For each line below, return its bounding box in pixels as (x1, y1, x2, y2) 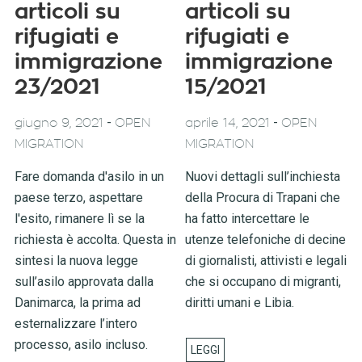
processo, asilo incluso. (14, 336, 148, 352)
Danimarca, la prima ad (14, 294, 141, 310)
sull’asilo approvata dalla (14, 273, 154, 289)
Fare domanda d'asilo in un (14, 168, 164, 184)
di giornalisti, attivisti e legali (185, 252, 347, 268)
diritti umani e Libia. (185, 294, 295, 310)
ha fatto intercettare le (185, 210, 310, 226)
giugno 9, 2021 (14, 116, 103, 129)
